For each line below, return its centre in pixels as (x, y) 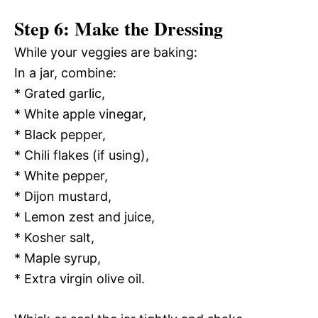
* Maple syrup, (57, 258)
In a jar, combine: (65, 72)
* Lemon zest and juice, (84, 216)
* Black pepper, (60, 134)
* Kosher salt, (54, 237)
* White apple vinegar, (80, 114)
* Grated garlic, (60, 93)
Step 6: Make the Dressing (119, 28)
